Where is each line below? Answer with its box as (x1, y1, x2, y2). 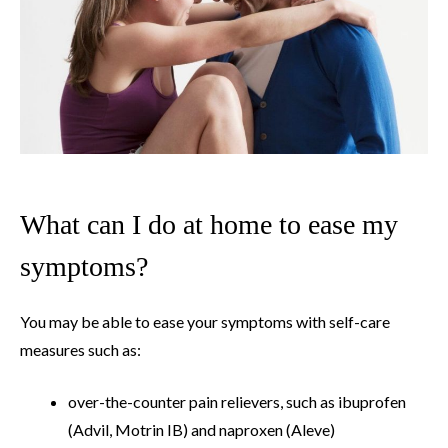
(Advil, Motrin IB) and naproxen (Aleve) (68, 419, 335, 439)
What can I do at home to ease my (20, 208, 398, 240)
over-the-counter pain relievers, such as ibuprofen (68, 391, 406, 411)
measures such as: (20, 339, 141, 359)
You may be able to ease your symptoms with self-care (20, 311, 390, 331)
